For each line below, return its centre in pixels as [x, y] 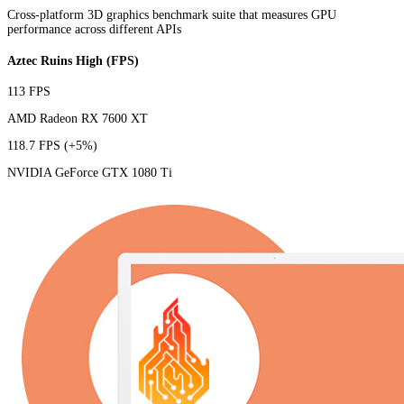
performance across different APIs [94, 29]
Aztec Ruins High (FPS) [73, 60]
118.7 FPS [36, 146]
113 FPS [29, 92]
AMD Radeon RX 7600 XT [78, 119]
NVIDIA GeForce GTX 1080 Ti [90, 173]
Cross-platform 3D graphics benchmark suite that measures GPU [172, 14]
